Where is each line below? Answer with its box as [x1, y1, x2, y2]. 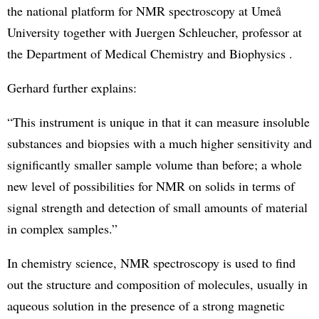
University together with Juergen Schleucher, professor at [7, 23, 302, 41]
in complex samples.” [7, 219, 117, 237]
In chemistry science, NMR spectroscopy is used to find [7, 253, 296, 271]
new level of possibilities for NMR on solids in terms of [7, 177, 295, 194]
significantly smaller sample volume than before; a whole [7, 155, 302, 173]
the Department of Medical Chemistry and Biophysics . [7, 44, 293, 62]
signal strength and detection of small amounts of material [7, 198, 308, 216]
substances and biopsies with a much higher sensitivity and [7, 134, 312, 152]
